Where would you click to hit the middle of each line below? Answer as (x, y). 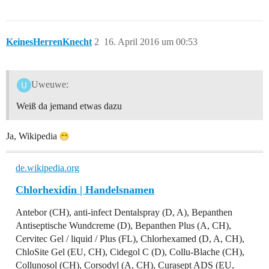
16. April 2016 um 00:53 (151, 42)
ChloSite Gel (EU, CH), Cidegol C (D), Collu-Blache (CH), (130, 252)
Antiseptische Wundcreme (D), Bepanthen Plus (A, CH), (123, 225)
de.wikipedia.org (47, 168)
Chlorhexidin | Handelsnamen (85, 189)
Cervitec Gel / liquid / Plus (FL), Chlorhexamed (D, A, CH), (130, 238)
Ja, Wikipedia (33, 136)
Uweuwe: (50, 84)
